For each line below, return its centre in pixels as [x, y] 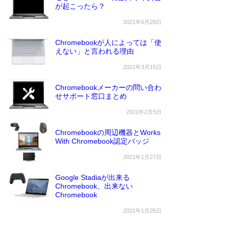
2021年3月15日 [142, 67]
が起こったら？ [80, 6]
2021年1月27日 [142, 157]
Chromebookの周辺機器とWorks [108, 133]
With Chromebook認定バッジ [102, 141]
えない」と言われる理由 [95, 51]
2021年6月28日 [142, 22]
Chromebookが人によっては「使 [108, 43]
